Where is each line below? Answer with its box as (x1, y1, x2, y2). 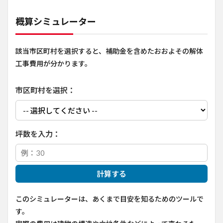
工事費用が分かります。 (15, 59, 92, 68)
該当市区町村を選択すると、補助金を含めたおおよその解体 (15, 47, 203, 55)
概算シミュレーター (15, 16, 96, 27)
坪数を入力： (15, 129, 60, 138)
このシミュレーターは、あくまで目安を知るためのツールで (15, 195, 204, 203)
